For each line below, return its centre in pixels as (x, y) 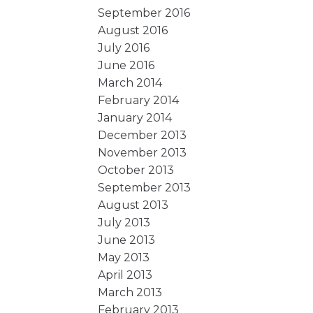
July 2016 (124, 48)
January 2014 (135, 117)
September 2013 (145, 187)
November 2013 (143, 152)
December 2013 (143, 135)
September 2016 (144, 13)
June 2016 (126, 65)
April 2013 (125, 275)
